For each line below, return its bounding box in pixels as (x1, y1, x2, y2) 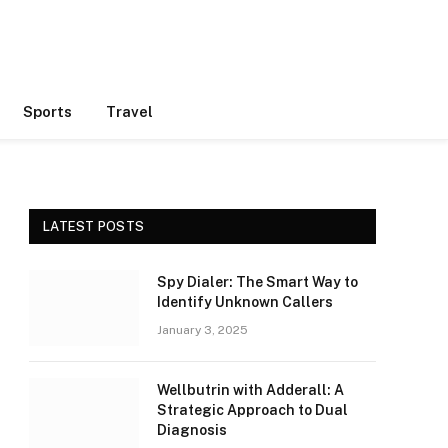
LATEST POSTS (43, 219, 145, 234)
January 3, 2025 (157, 323, 248, 337)
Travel (105, 103, 153, 120)
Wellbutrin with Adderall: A (157, 382, 344, 398)
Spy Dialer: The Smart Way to (157, 274, 358, 290)
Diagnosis (157, 422, 227, 438)
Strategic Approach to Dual (157, 402, 348, 418)
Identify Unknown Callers (157, 294, 333, 310)
